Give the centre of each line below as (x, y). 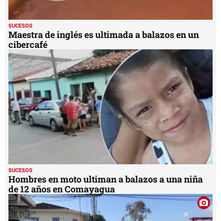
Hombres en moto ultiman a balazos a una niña (106, 179)
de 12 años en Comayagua (62, 189)
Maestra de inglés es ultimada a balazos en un (104, 35)
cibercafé (28, 45)
